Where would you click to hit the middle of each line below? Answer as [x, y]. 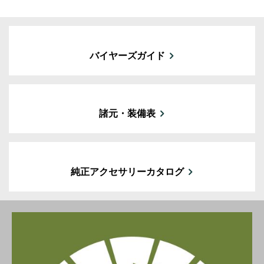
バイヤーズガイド [127, 55]
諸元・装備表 [127, 114]
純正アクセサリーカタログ [127, 171]
